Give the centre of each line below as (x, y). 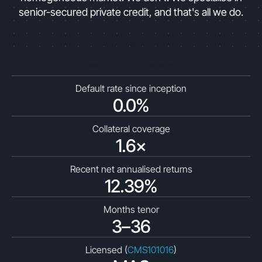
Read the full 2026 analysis (131, 65)
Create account (131, 44)
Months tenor (131, 209)
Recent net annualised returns (131, 169)
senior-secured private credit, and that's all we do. (131, 12)
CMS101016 (151, 250)
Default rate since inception (131, 88)
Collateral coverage (131, 129)
